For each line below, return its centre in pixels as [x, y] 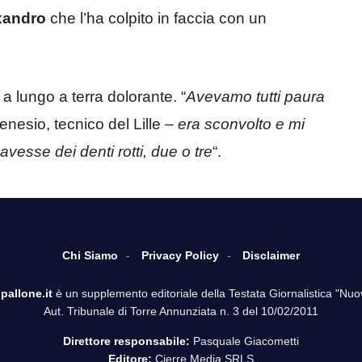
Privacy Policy [180, 255]
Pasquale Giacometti [244, 341]
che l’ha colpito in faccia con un [156, 19]
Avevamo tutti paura [255, 96]
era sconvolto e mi [241, 124]
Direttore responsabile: [126, 341]
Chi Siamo [90, 255]
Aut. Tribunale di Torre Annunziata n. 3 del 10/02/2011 [181, 311]
